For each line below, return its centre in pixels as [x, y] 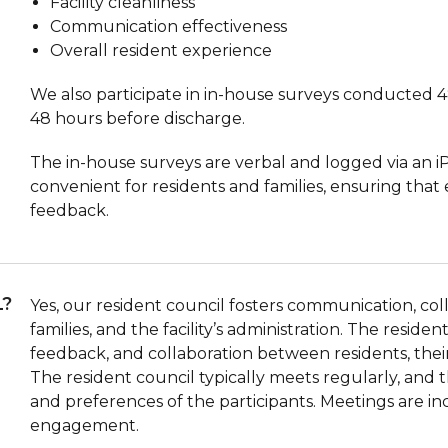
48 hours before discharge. [138, 118]
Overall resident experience [161, 50]
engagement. [85, 425]
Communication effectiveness [169, 26]
